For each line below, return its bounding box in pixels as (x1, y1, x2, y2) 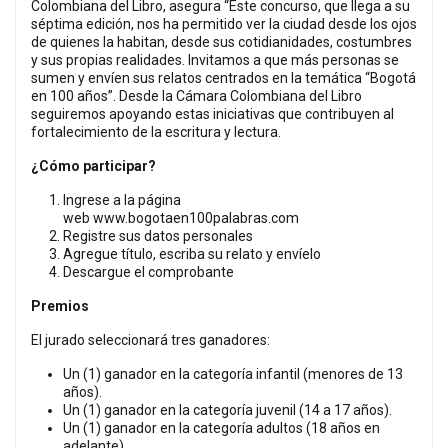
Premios (31, 297, 89, 314)
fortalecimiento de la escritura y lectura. (31, 123, 281, 140)
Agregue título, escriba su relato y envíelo (63, 245, 321, 262)
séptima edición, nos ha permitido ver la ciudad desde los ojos (31, 15, 417, 32)
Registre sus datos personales (63, 227, 253, 244)
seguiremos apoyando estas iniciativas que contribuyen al (31, 105, 394, 122)
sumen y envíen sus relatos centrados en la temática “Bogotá (31, 69, 416, 86)
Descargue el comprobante (63, 263, 234, 280)
